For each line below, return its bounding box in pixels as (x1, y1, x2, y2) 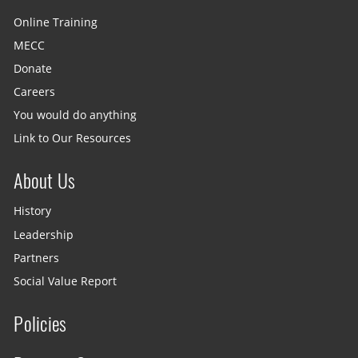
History (14, 204, 52, 219)
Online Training (14, 14, 98, 30)
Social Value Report (14, 273, 117, 288)
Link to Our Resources (14, 131, 132, 146)
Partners (14, 250, 60, 265)
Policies (14, 310, 67, 336)
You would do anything (14, 108, 137, 123)
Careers (14, 84, 56, 99)
